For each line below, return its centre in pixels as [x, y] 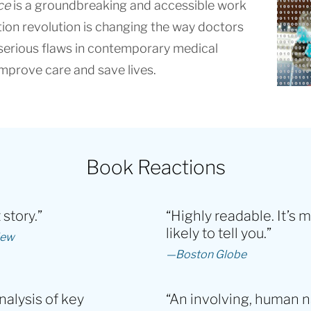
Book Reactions [155, 167]
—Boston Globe [206, 254]
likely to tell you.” [219, 233]
